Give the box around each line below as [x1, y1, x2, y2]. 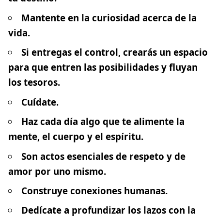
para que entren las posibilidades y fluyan [8, 61, 198, 74]
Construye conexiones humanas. [21, 185, 168, 197]
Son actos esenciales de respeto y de [21, 150, 186, 163]
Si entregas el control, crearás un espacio [21, 46, 208, 59]
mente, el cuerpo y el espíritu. [8, 130, 143, 143]
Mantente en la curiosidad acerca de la [21, 11, 197, 24]
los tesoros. [8, 76, 60, 89]
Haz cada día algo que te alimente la [21, 115, 185, 128]
